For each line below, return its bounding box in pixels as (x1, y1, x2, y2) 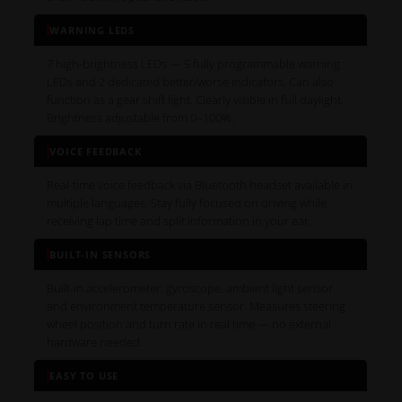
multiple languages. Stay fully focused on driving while (47, 195, 328, 212)
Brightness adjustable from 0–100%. (47, 109, 235, 127)
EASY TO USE (49, 369, 119, 383)
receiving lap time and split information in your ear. (47, 213, 312, 230)
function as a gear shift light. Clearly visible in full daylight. (47, 92, 345, 109)
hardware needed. (47, 334, 144, 351)
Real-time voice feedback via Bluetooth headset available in (47, 177, 354, 194)
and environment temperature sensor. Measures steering (47, 298, 346, 315)
